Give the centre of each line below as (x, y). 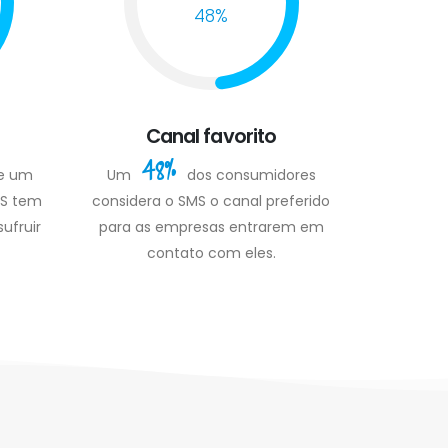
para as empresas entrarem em (211, 226)
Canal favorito (211, 135)
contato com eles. (211, 252)
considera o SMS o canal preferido (211, 200)
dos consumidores (251, 174)
